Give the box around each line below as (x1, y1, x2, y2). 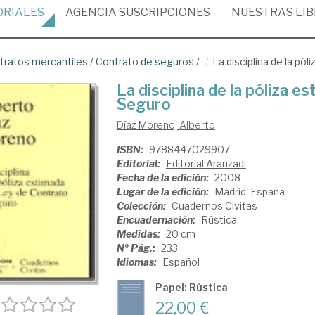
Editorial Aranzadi (165, 157, 246, 169)
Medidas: (116, 228, 162, 240)
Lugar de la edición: (116, 186, 211, 198)
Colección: (116, 200, 168, 212)
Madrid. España (214, 186, 285, 198)
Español (162, 256, 200, 268)
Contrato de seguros (96, 56, 194, 67)
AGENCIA (65, 6, 117, 19)
